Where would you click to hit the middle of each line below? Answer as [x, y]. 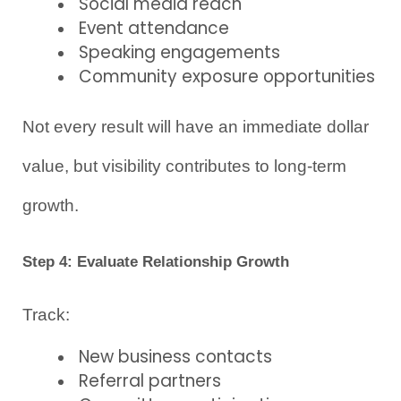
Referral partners [150, 381]
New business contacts [175, 357]
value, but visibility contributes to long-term [184, 166]
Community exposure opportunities [227, 76]
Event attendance [154, 28]
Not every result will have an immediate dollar [196, 126]
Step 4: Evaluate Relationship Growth [156, 262]
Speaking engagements [179, 52]
